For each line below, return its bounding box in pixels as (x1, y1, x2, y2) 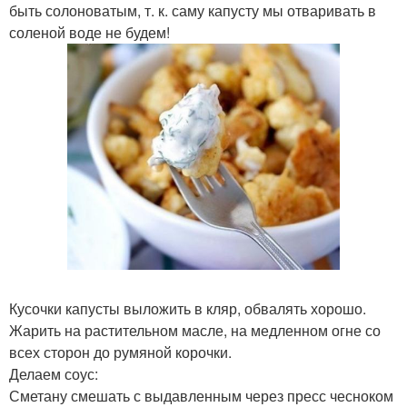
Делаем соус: (9, 363, 98, 384)
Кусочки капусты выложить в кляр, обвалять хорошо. (9, 298, 366, 319)
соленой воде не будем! (9, 22, 170, 43)
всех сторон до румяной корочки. (9, 342, 232, 362)
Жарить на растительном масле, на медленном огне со (9, 320, 381, 341)
